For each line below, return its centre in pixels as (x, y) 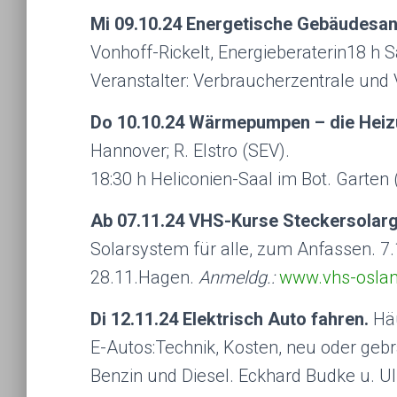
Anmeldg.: (237, 277)
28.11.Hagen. (144, 277)
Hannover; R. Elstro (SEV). (190, 151)
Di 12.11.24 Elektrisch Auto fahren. (232, 319)
